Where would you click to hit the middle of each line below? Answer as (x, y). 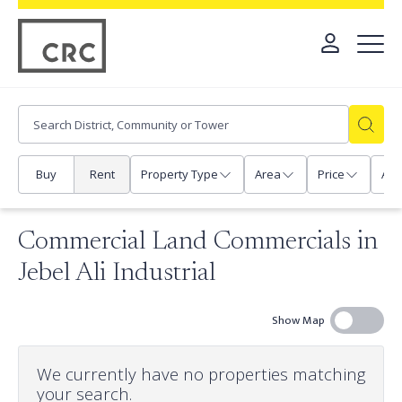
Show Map (298, 320)
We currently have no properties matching (201, 373)
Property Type (179, 175)
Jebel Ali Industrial (117, 274)
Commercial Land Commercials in (198, 242)
